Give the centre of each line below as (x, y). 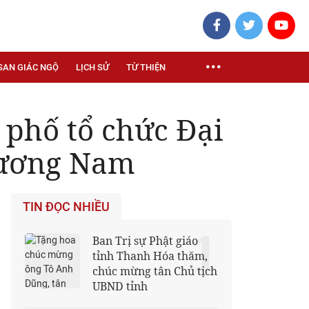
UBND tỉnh (120, 286)
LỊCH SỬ (92, 67)
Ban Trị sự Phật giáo (145, 241)
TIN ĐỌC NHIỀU (66, 207)
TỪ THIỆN (146, 67)
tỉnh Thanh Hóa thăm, (150, 256)
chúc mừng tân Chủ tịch (155, 271)
